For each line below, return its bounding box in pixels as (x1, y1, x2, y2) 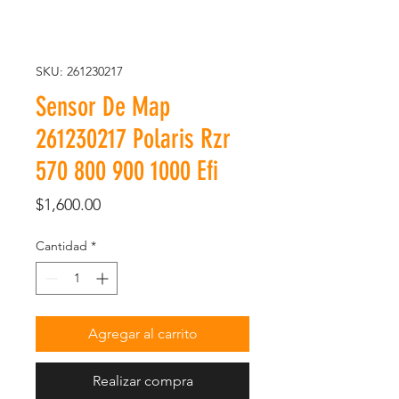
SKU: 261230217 (36, 63, 123, 79)
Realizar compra (92, 372, 193, 389)
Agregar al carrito (87, 325, 198, 342)
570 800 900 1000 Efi (36, 155, 218, 187)
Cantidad (36, 238, 87, 254)
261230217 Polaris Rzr (36, 123, 231, 155)
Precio (100, 194, 144, 214)
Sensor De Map (36, 91, 170, 123)
